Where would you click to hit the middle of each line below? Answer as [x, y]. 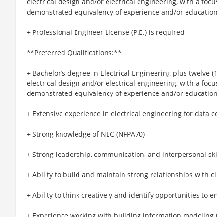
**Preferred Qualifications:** [74, 52]
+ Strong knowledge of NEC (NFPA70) [86, 134]
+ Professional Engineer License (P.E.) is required [106, 32]
